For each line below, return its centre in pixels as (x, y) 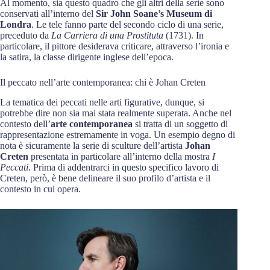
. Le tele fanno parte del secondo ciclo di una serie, (127, 25)
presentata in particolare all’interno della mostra (120, 156)
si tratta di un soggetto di (180, 124)
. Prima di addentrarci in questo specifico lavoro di (124, 167)
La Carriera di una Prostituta (107, 36)
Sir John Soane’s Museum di (153, 14)
